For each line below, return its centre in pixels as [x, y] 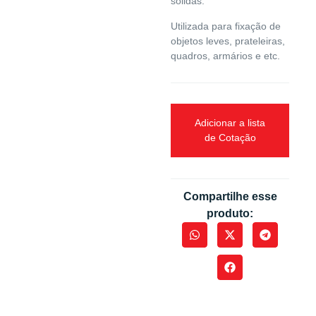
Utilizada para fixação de [226, 26]
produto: [230, 214]
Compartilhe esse [230, 197]
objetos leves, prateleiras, [228, 41]
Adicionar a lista [230, 123]
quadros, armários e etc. [226, 55]
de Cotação [230, 138]
